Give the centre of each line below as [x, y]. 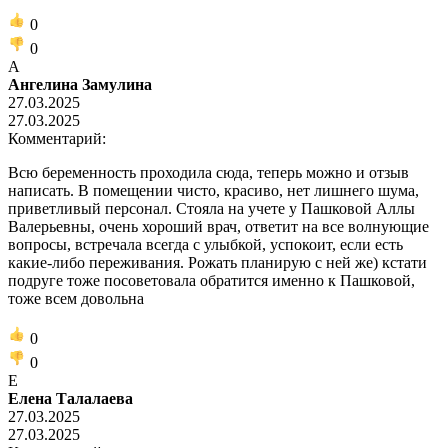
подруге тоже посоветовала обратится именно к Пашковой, [211, 280]
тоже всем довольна [76, 298]
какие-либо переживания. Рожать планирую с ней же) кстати [217, 262]
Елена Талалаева [70, 398]
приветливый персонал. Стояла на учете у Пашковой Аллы [211, 208]
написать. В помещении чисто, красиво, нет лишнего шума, [213, 190]
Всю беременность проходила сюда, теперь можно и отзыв [208, 172]
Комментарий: [57, 138]
